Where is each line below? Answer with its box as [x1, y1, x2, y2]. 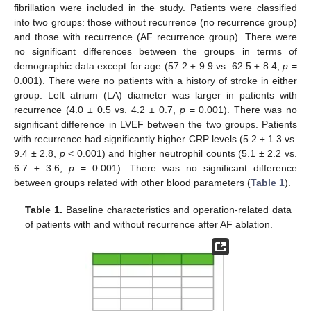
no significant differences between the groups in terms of [14, 46, 297, 58]
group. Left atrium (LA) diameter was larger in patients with [14, 90, 297, 101]
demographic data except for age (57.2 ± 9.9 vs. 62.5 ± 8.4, [14, 60, 283, 72]
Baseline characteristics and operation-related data [62, 203, 292, 215]
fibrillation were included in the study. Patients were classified [14, 2, 297, 14]
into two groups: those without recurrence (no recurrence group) [14, 17, 297, 28]
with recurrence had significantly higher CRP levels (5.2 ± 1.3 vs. [14, 133, 297, 145]
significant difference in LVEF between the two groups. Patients [14, 119, 297, 131]
